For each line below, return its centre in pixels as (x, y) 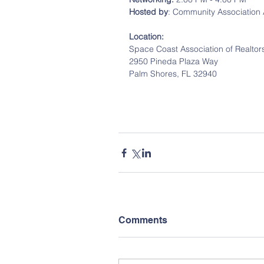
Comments (143, 220)
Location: (146, 37)
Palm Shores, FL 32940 (173, 74)
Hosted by (148, 12)
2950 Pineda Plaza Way (174, 62)
